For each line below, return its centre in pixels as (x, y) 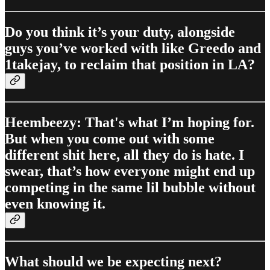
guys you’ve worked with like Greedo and (133, 49)
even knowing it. (55, 203)
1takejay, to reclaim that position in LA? (130, 65)
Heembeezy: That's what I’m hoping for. (130, 122)
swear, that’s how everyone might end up (130, 171)
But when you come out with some (110, 138)
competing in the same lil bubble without (130, 187)
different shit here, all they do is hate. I (124, 155)
